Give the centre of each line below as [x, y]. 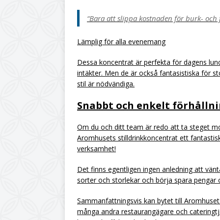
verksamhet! [96, 149]
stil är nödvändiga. [106, 84]
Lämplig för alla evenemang [121, 41]
